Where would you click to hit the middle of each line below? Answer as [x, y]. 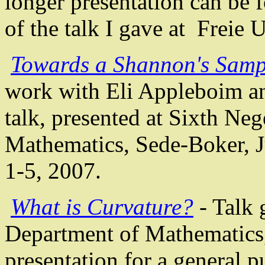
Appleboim [190, 91]
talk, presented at [87, 118]
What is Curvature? [102, 207]
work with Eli [71, 91]
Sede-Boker [190, 144]
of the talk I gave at [101, 28]
